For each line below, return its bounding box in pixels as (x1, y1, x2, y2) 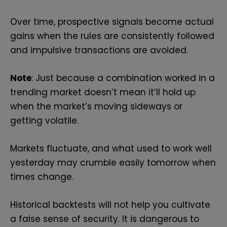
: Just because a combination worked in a (31, 71, 215, 84)
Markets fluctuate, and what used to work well (10, 142, 212, 155)
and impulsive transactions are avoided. (10, 44, 188, 56)
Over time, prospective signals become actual (10, 15, 214, 28)
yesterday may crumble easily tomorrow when (10, 157, 216, 169)
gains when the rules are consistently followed (10, 29, 214, 42)
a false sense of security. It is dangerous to (10, 213, 199, 225)
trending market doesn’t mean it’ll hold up (10, 86, 196, 98)
